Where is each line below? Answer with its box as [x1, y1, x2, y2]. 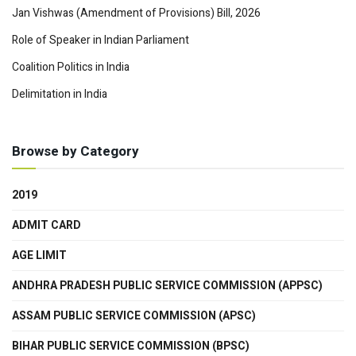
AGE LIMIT [12, 247, 67, 265]
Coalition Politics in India [12, 59, 130, 76]
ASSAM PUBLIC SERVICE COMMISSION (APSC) [12, 308, 256, 325]
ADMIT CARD [12, 217, 81, 234]
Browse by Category [12, 141, 139, 162]
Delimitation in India [12, 86, 107, 103]
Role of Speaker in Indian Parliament [12, 32, 189, 49]
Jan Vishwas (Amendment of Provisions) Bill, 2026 [12, 5, 261, 22]
